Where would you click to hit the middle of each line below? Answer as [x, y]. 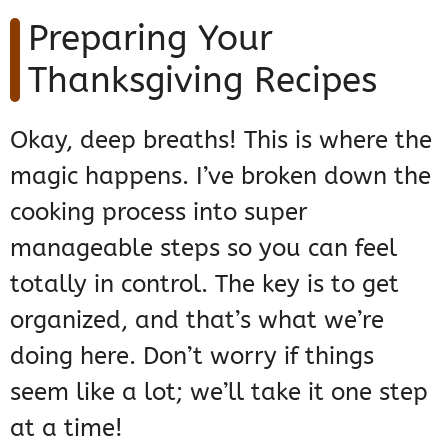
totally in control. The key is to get [204, 284]
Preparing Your [150, 39]
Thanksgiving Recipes [202, 81]
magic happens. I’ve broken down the [220, 176]
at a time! [66, 428]
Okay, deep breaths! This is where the [221, 140]
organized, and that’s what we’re [197, 320]
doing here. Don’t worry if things [192, 356]
